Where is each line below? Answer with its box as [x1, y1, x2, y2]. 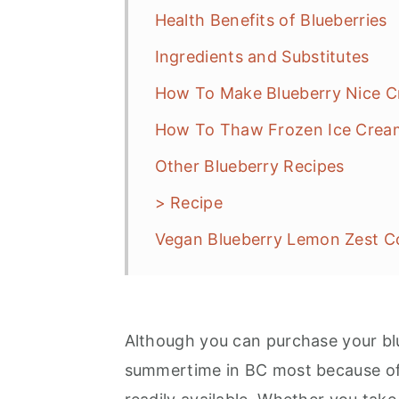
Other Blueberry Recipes [154, 156, 345, 175]
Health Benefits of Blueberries [154, 10, 387, 29]
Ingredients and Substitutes [154, 46, 370, 66]
